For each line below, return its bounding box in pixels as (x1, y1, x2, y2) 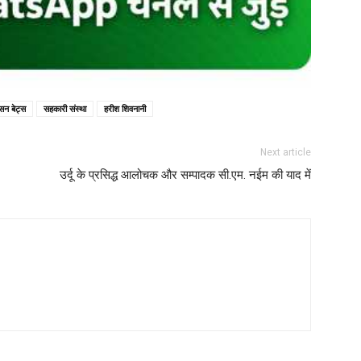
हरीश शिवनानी (104, 102, 146, 114)
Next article (260, 147, 311, 158)
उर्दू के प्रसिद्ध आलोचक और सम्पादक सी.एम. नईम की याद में (60, 168, 311, 182)
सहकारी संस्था (44, 102, 86, 114)
